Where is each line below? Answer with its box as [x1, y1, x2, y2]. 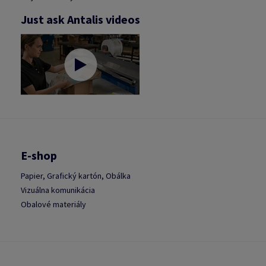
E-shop [21, 147, 57, 163]
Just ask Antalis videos [21, 11, 140, 27]
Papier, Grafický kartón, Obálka [21, 170, 131, 181]
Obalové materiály [21, 198, 86, 210]
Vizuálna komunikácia [21, 184, 95, 195]
